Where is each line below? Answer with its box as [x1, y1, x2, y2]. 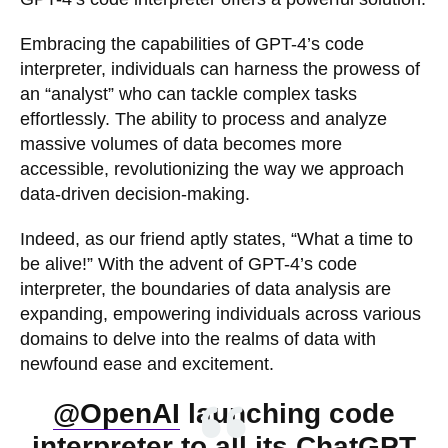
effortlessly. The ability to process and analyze [20, 109, 387, 130]
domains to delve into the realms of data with [20, 329, 376, 350]
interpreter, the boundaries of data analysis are [20, 279, 391, 300]
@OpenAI [53, 398, 180, 430]
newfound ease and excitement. [20, 354, 274, 375]
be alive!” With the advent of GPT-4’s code [20, 254, 357, 275]
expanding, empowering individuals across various [20, 304, 421, 325]
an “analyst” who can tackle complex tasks [20, 84, 357, 105]
